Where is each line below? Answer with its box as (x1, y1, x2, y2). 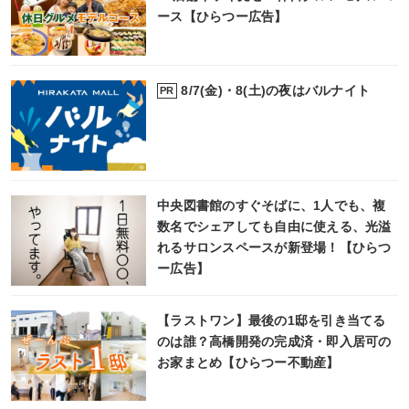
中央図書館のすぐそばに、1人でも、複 (156, 197, 386, 213)
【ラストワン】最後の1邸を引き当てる (156, 312, 386, 328)
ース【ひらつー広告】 (156, 9, 288, 25)
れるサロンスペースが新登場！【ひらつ (156, 239, 392, 255)
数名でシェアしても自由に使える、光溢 (156, 218, 392, 234)
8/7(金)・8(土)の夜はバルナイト (181, 82, 371, 98)
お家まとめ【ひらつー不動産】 (156, 354, 340, 370)
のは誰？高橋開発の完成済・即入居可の (156, 333, 392, 349)
